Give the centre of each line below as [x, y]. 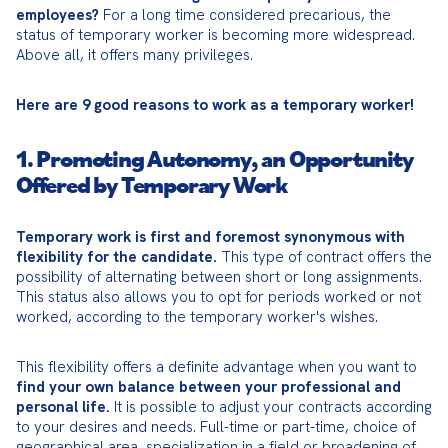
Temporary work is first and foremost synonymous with [210, 237]
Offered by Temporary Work [152, 184]
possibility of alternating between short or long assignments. [219, 277]
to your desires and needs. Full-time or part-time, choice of [216, 427]
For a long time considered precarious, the [245, 15]
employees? [57, 15]
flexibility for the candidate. [116, 257]
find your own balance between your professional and [208, 387]
